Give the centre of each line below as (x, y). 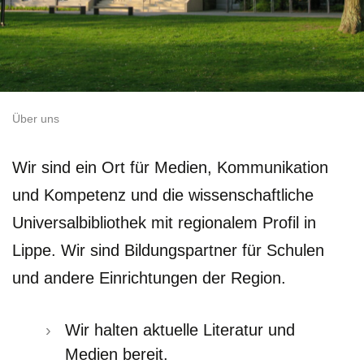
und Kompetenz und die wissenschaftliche (163, 195)
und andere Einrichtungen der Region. (149, 277)
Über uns (36, 119)
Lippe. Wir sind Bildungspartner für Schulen (168, 250)
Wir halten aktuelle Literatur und (180, 329)
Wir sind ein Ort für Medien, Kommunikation (170, 167)
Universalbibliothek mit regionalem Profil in (164, 222)
